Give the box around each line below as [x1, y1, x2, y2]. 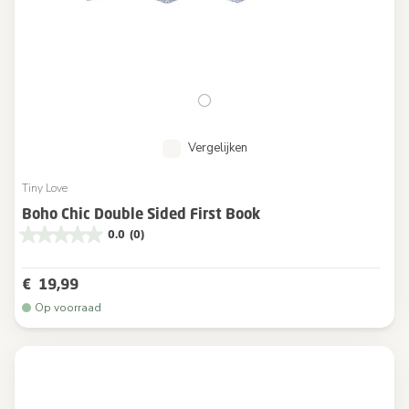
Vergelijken [187, 139, 247, 156]
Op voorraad [35, 299, 101, 315]
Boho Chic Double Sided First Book [22, 204, 260, 223]
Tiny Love [22, 180, 68, 195]
